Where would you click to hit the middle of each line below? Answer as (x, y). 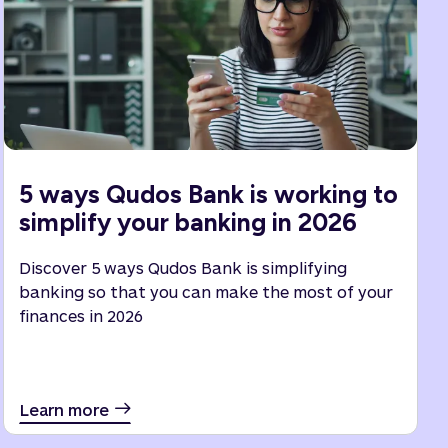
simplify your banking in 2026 (188, 222)
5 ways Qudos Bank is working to (209, 194)
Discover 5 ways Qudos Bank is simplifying (183, 267)
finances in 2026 (81, 315)
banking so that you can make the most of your (206, 291)
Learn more (65, 409)
